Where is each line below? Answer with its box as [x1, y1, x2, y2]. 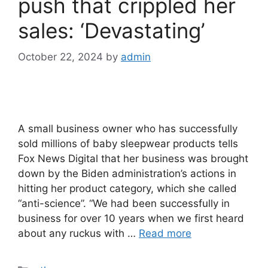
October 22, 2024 [18, 51, 103, 63]
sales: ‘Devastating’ [18, 17, 205, 43]
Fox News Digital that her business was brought [18, 153, 248, 165]
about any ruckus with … [18, 227, 139, 239]
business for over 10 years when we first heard [18, 212, 244, 224]
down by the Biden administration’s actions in [18, 167, 236, 179]
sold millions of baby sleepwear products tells [18, 138, 238, 150]
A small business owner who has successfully [18, 123, 237, 135]
